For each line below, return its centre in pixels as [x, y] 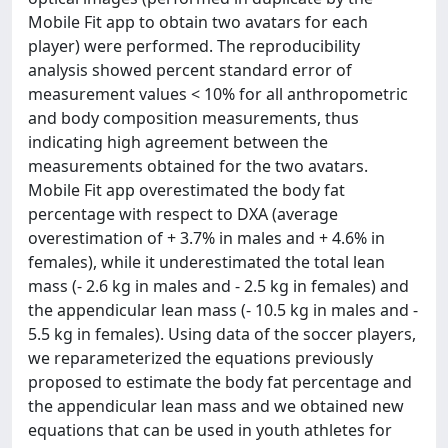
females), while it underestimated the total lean [206, 262]
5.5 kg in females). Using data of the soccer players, [222, 334]
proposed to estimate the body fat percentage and [220, 382]
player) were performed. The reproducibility [194, 46]
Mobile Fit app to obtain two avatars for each [198, 22]
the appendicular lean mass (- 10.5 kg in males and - [223, 310]
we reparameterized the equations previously [200, 358]
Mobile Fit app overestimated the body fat [186, 190]
